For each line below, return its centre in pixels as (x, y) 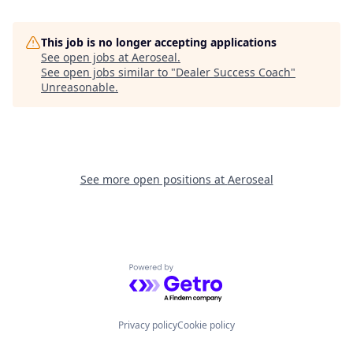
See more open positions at (154, 179)
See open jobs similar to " (108, 72)
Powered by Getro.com (197, 272)
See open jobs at (86, 57)
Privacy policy (148, 325)
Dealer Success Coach (233, 72)
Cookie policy (206, 325)
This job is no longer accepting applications (159, 42)
